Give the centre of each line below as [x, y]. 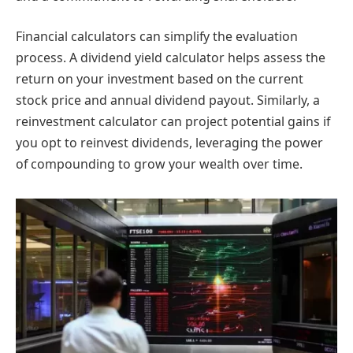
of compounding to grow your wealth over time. [159, 164]
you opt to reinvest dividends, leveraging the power [169, 143]
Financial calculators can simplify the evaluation [157, 37]
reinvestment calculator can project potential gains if [173, 122]
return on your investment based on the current [160, 79]
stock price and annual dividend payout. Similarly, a [168, 100]
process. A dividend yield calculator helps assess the [171, 58]
